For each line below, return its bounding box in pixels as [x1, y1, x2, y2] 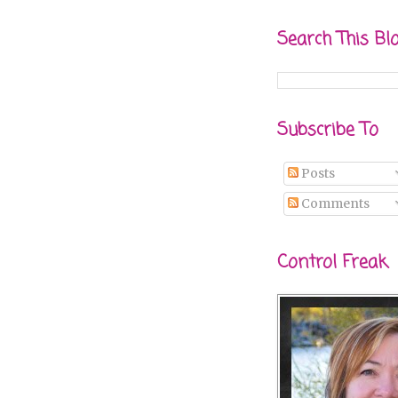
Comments [298, 195, 370, 211]
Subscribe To [277, 116, 378, 144]
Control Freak [277, 249, 387, 276]
